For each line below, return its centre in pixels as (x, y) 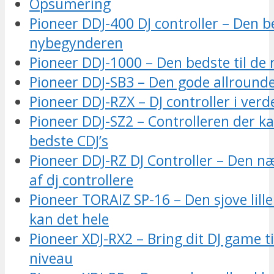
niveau (51, 258)
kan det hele (69, 219)
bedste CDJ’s (69, 141)
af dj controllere (81, 180)
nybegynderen (76, 43)
